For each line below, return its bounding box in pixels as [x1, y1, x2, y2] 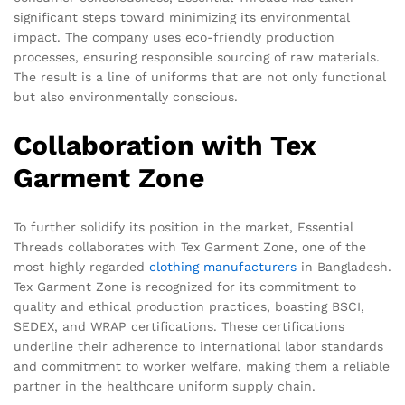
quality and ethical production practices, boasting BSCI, [14, 299, 364, 315]
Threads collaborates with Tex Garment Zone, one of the [14, 240, 366, 255]
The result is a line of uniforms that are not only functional [14, 70, 386, 85]
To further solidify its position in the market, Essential [14, 220, 353, 235]
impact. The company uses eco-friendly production [14, 30, 334, 45]
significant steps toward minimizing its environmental [14, 10, 350, 25]
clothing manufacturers [149, 259, 297, 275]
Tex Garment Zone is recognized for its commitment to [14, 279, 356, 295]
